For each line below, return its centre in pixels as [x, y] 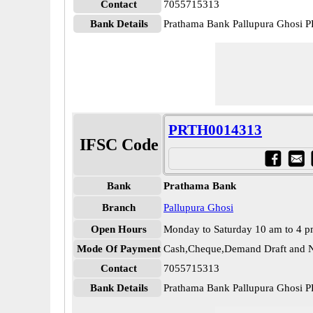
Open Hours [119, 229]
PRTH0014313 [215, 130]
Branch [119, 208]
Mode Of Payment [119, 249]
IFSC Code [119, 145]
